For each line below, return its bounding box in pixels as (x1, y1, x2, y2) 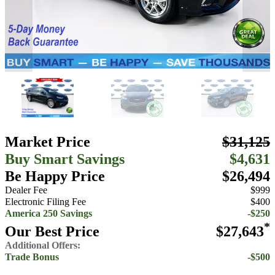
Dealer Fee (5, 184, 47, 196)
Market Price (5, 133, 90, 150)
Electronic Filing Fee (5, 196, 86, 207)
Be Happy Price (5, 167, 105, 184)
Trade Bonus (5, 251, 59, 263)
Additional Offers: (5, 239, 80, 251)
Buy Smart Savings (5, 150, 125, 167)
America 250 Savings (5, 207, 92, 219)
